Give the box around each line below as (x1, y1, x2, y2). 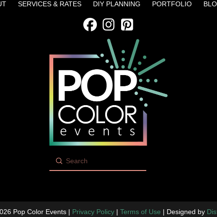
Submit (58, 156, 80, 164)
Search (49, 162, 71, 170)
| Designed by (160, 207, 207, 216)
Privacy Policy (72, 207, 114, 216)
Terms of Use (120, 207, 161, 216)
